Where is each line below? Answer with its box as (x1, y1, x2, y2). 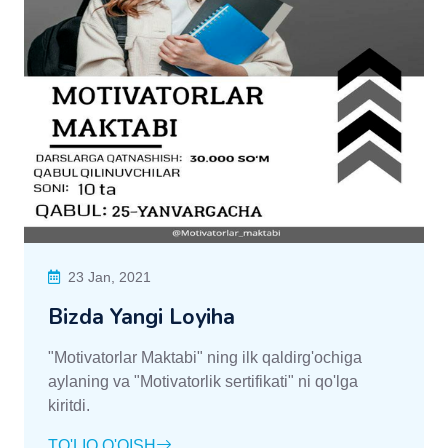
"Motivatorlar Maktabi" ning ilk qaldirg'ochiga (48, 349, 362, 367)
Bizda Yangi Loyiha (48, 302, 235, 333)
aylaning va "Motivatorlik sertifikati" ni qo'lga (48, 373, 358, 391)
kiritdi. (48, 397, 90, 415)
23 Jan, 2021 (68, 269, 151, 286)
